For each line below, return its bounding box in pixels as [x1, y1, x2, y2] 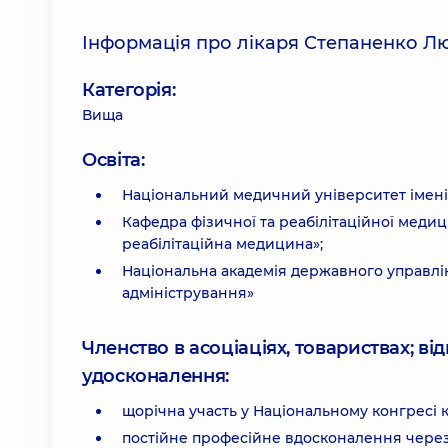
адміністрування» [122, 284, 254, 302]
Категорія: [82, 79, 176, 101]
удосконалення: [82, 365, 229, 387]
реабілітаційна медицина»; [122, 235, 323, 253]
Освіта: [82, 149, 145, 171]
